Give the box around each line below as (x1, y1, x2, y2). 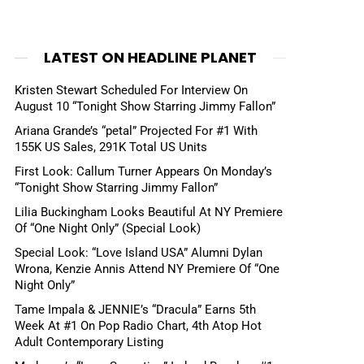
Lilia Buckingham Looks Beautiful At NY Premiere (15, 205, 283, 219)
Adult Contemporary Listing (15, 334, 163, 349)
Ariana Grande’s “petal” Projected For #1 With (15, 123, 258, 139)
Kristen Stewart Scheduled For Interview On (15, 83, 248, 98)
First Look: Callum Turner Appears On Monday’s (15, 164, 272, 180)
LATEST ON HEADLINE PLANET (44, 47, 257, 68)
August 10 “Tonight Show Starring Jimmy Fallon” (15, 99, 275, 115)
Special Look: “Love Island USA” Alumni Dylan (15, 245, 262, 260)
